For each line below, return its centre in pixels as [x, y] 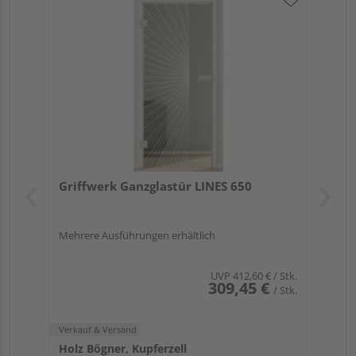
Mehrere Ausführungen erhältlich [137, 235]
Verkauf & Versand [98, 329]
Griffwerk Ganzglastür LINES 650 [155, 186]
